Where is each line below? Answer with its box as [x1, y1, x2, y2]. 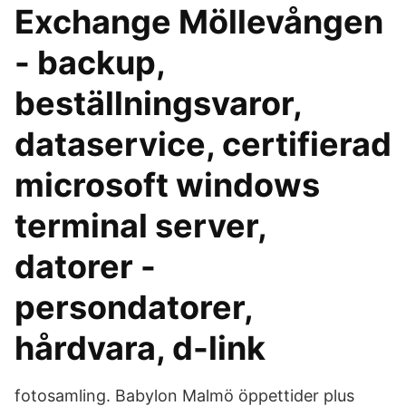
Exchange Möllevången [14, 2, 383, 42]
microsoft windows [14, 165, 320, 205]
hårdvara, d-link [14, 328, 266, 368]
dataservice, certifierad [14, 124, 391, 164]
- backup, [14, 43, 165, 82]
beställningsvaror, [14, 83, 302, 123]
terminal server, [14, 206, 266, 246]
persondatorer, [14, 287, 253, 327]
